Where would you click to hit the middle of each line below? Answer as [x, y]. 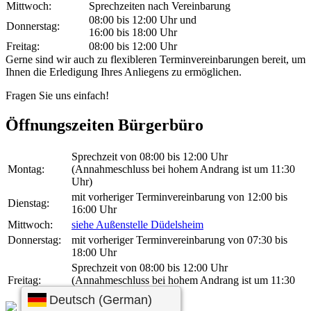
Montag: [26, 169]
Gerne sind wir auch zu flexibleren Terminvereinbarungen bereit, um [155, 59]
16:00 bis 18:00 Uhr [133, 32]
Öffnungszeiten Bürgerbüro [104, 125]
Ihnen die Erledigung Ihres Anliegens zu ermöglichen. [124, 72]
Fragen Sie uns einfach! [57, 95]
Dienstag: [28, 203]
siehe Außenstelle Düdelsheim [137, 224]
